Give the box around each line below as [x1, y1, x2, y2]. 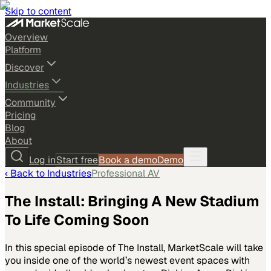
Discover [5, 61, 44, 74]
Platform [5, 44, 41, 56]
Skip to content [5, 5, 71, 18]
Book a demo [99, 154, 157, 166]
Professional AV [91, 167, 160, 180]
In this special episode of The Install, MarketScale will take [5, 241, 263, 254]
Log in [29, 154, 56, 166]
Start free [56, 154, 98, 166]
